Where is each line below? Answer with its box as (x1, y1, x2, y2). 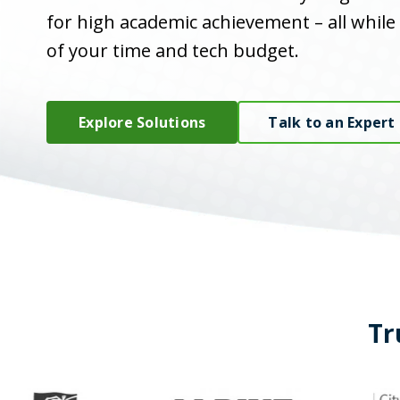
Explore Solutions (79, 112, 206, 132)
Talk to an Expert (268, 112, 396, 132)
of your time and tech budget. (46, 37, 299, 62)
